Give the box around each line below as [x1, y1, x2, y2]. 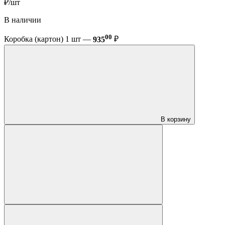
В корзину [161, 115, 191, 123]
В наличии [4, 16, 41, 25]
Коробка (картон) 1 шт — [4, 35, 93, 44]
